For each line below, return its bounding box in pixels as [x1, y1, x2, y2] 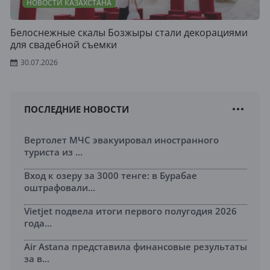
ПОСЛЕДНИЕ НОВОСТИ [24, 103, 129, 116]
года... [24, 217, 52, 230]
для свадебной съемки [10, 38, 117, 52]
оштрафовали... [24, 181, 95, 194]
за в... [24, 253, 49, 265]
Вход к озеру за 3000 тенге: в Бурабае [24, 169, 197, 182]
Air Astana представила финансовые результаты [24, 240, 247, 253]
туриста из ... [24, 146, 83, 159]
